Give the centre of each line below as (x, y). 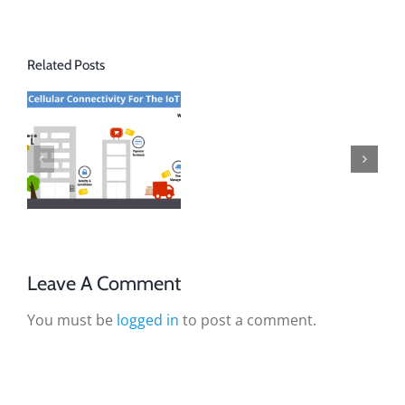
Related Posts (66, 64)
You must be (72, 320)
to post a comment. (248, 320)
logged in (148, 320)
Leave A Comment (104, 283)
